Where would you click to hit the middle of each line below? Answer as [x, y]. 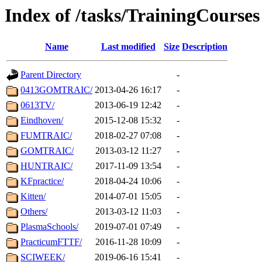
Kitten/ [33, 196]
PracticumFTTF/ [51, 242]
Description [205, 47]
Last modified [128, 47]
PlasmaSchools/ [49, 227]
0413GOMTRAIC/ [56, 90]
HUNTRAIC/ [46, 166]
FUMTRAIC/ [46, 136]
